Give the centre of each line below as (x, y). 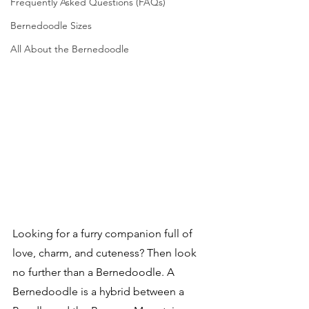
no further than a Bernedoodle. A (95, 272)
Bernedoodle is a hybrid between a (100, 291)
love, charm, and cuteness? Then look (106, 252)
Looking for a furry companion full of (104, 233)
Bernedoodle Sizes (51, 26)
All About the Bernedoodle (70, 49)
